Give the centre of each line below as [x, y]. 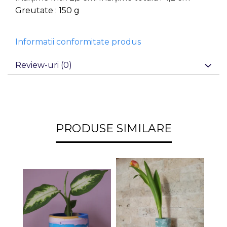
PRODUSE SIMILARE [113, 128]
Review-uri [38, 65]
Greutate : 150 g [47, 10]
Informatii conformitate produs [78, 42]
